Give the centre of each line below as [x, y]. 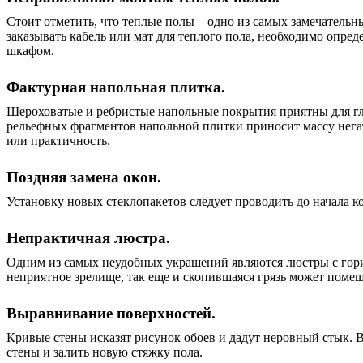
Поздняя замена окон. [84, 177]
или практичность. [58, 141]
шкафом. [30, 51]
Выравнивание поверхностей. [111, 313]
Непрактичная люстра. [88, 238]
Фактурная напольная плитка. [116, 87]
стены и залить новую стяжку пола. [106, 352]
